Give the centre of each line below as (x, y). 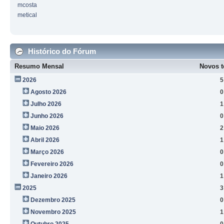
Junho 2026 (47, 116)
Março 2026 (47, 152)
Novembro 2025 (53, 212)
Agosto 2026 (48, 92)
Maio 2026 (45, 128)
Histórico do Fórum (61, 51)
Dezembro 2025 (53, 200)
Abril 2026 (45, 140)
